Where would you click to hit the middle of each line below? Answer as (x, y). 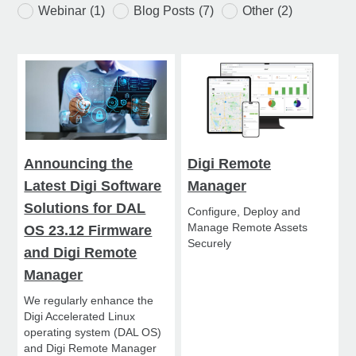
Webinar (62, 11)
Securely (210, 244)
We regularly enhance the (89, 301)
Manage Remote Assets (248, 228)
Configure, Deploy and (244, 212)
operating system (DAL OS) (93, 333)
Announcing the (79, 164)
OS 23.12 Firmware (88, 231)
